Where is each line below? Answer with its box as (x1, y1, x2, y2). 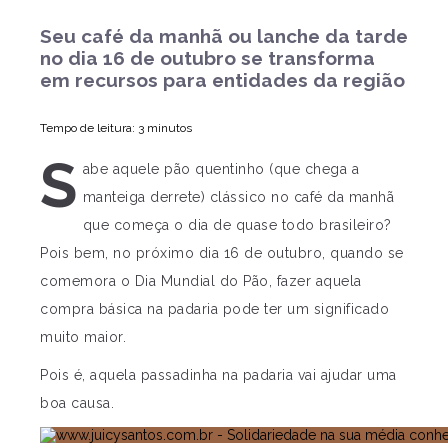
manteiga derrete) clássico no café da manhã (82, 189, 394, 205)
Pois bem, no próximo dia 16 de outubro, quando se (40, 245, 404, 261)
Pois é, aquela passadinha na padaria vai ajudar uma (40, 367, 397, 383)
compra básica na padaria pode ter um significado (40, 301, 389, 317)
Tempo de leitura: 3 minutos (40, 121, 192, 135)
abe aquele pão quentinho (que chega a (82, 161, 359, 177)
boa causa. (40, 395, 119, 411)
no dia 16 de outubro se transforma (40, 47, 375, 69)
